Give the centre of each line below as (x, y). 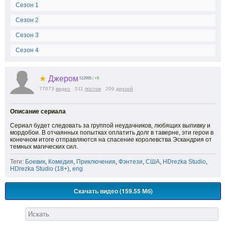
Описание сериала (38, 112)
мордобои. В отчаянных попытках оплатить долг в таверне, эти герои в (112, 133)
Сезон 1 (27, 5)
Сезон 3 (27, 35)
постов (93, 89)
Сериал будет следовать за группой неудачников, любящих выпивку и (110, 126)
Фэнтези (131, 162)
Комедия (61, 162)
